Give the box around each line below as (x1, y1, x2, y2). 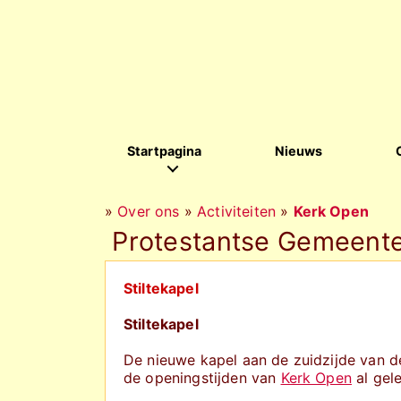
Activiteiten (197, 202, 277, 220)
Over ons (117, 202, 180, 220)
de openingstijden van (124, 369, 281, 387)
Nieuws (274, 143, 323, 158)
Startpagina (127, 143, 202, 158)
